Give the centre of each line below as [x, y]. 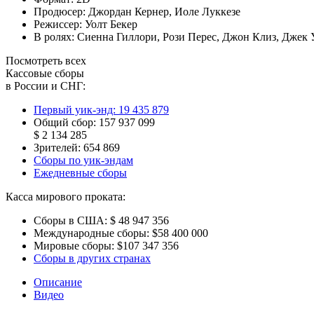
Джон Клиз [249, 36]
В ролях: [55, 36]
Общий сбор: [65, 122]
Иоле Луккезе [207, 11]
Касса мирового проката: [66, 196]
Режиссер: [59, 24]
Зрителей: [57, 147]
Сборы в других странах [92, 258]
